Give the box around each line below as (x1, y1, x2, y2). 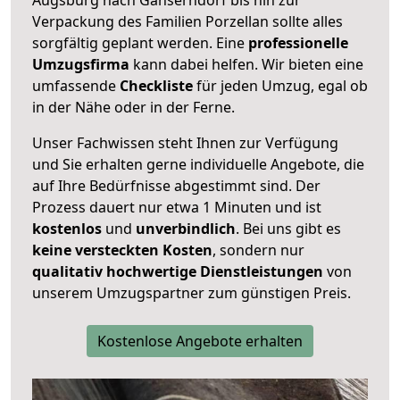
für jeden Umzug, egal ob (193, 75, 368, 96)
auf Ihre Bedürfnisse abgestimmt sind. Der (32, 175, 321, 196)
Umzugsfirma (32, 54, 129, 74)
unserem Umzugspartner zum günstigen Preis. (32, 282, 351, 303)
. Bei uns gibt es (236, 218, 341, 238)
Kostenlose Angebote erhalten (97, 330, 303, 351)
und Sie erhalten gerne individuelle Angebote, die (32, 154, 364, 174)
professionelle (248, 32, 348, 53)
